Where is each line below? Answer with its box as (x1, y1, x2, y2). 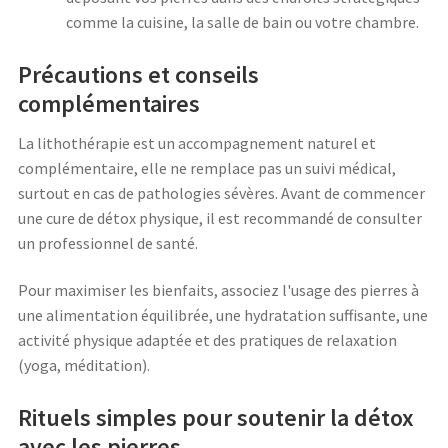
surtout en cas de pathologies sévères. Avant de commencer (18, 182, 425, 203)
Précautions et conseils (18, 58, 259, 90)
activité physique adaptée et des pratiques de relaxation (18, 330, 397, 351)
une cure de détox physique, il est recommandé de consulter (18, 207, 422, 228)
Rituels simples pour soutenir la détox (18, 402, 414, 434)
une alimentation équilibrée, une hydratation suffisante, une (18, 305, 428, 326)
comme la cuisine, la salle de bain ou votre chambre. (66, 11, 419, 32)
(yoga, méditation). (18, 355, 150, 376)
